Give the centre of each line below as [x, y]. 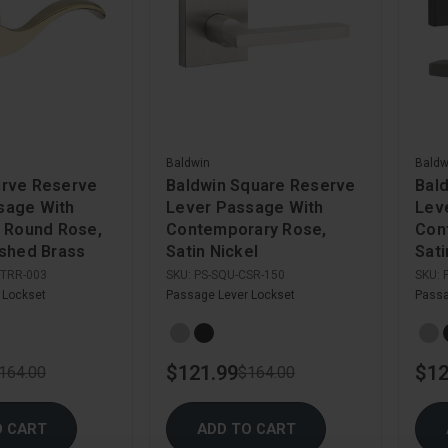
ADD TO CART [246, 428]
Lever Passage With [245, 208]
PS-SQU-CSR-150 [239, 275]
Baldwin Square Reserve [261, 186]
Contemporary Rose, [246, 230]
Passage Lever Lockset [230, 295]
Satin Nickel [212, 252]
